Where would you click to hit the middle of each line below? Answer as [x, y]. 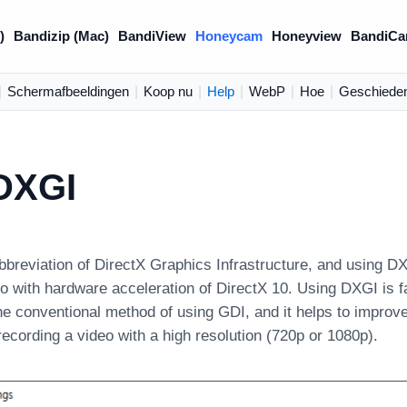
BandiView [153, 36]
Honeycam [229, 36]
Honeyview [307, 36]
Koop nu [168, 91]
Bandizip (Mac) [62, 36]
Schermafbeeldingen [68, 91]
